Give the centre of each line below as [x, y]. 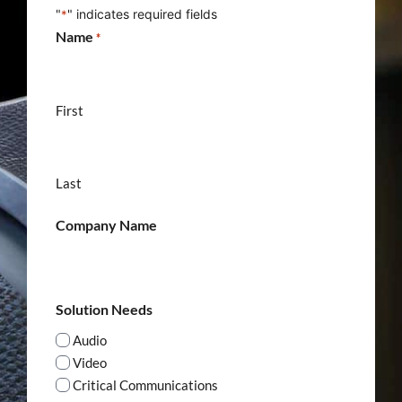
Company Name [106, 225]
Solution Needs [104, 310]
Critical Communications [145, 385]
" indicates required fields [142, 14]
